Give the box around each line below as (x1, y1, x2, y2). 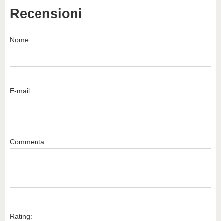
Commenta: (10, 138, 46, 146)
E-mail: (10, 87, 32, 95)
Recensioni (10, 6, 82, 21)
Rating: (10, 212, 32, 220)
